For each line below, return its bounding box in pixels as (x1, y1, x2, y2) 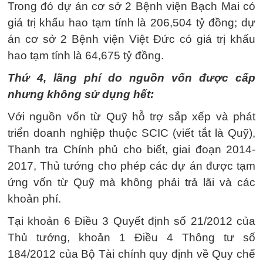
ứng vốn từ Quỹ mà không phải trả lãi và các (8, 176, 255, 188)
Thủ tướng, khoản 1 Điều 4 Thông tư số (8, 231, 255, 244)
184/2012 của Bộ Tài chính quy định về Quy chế (8, 248, 255, 260)
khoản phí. (8, 193, 61, 205)
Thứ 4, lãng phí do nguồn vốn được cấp (8, 72, 255, 84)
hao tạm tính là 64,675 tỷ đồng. (8, 49, 164, 62)
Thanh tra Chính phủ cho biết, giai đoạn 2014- (8, 143, 255, 156)
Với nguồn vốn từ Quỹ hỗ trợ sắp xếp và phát (8, 110, 255, 123)
